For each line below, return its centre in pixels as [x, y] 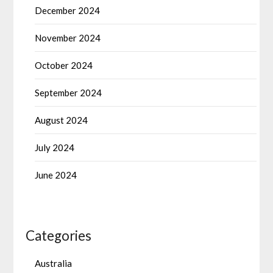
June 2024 [56, 175]
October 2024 [64, 66]
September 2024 [69, 93]
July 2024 [55, 148]
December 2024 [68, 11]
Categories [59, 236]
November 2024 [68, 38]
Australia [54, 264]
